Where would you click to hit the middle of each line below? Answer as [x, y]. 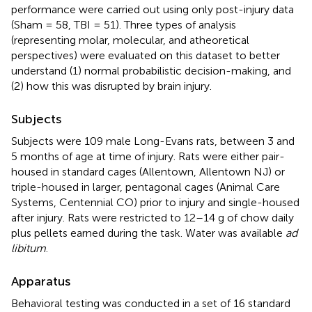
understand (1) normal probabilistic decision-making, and [151, 70]
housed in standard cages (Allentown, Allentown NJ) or [148, 171]
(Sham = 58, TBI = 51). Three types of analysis [124, 24]
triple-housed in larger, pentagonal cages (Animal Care [146, 187]
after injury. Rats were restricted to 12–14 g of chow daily [153, 217]
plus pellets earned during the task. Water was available [148, 233]
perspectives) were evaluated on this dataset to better [146, 55]
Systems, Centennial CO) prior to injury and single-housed [155, 202]
